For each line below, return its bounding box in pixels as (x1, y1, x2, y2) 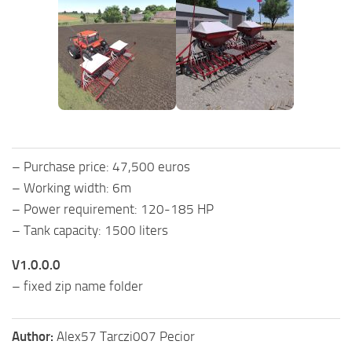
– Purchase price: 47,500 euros (12, 158, 190, 174)
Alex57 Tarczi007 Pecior (57, 328, 195, 344)
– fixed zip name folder (12, 277, 143, 294)
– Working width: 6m (12, 179, 131, 196)
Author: (12, 328, 57, 344)
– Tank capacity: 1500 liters (12, 222, 168, 238)
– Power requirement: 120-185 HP (12, 200, 214, 217)
